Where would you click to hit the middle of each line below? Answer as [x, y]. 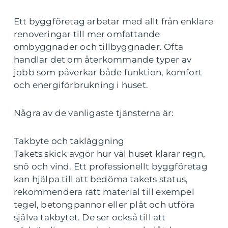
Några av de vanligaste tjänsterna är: [94, 113]
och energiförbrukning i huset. [81, 85]
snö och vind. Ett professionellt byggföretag [111, 166]
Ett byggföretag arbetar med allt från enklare [114, 21]
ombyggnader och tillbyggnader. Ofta [99, 47]
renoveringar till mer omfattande [87, 34]
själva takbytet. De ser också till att [90, 217]
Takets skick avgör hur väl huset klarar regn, [110, 154]
